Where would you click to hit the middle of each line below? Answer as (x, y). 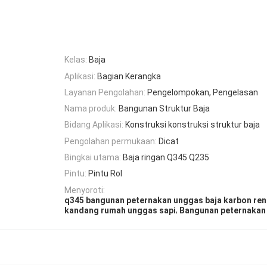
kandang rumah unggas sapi (120, 211)
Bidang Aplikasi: (94, 125)
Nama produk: (91, 109)
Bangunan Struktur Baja (164, 109)
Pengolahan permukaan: (111, 141)
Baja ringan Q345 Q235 (166, 158)
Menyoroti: (85, 190)
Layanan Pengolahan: (105, 92)
